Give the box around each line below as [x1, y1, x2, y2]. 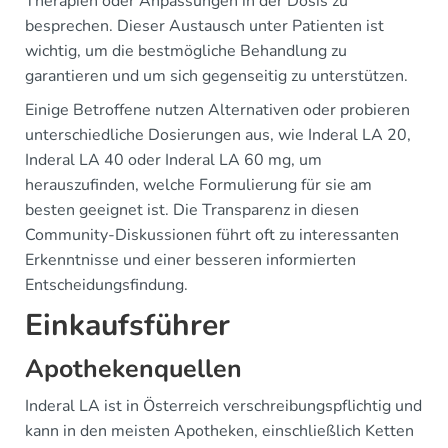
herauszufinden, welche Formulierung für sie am [25, 173, 372, 196]
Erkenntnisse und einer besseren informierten [25, 248, 356, 271]
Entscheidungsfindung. [25, 273, 188, 296]
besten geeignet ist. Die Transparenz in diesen [25, 198, 359, 221]
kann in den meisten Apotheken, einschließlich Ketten [25, 419, 414, 442]
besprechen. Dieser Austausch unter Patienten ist [25, 14, 384, 37]
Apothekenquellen [25, 351, 242, 386]
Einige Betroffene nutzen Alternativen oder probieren [25, 98, 410, 121]
